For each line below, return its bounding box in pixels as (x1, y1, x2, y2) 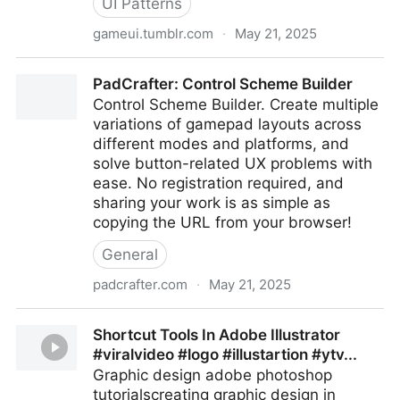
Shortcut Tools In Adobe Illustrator (93, 326, 340, 344)
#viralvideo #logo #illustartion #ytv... (93, 346, 357, 363)
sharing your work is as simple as (93, 194, 330, 212)
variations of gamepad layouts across (93, 115, 362, 133)
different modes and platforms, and (93, 135, 349, 153)
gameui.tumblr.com (93, 25, 213, 42)
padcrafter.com (93, 276, 187, 293)
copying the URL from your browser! (93, 213, 352, 231)
